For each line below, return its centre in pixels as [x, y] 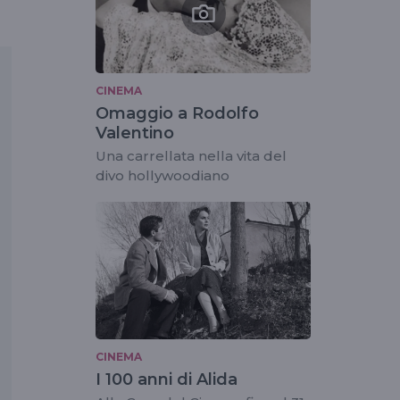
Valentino [135, 133]
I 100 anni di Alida [167, 380]
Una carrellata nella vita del [191, 156]
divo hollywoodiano [162, 176]
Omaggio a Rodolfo [177, 114]
